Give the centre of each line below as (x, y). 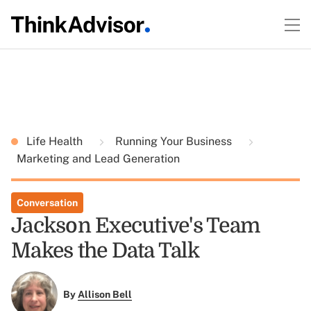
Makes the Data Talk (105, 251)
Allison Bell (104, 295)
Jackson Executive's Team (135, 226)
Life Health (56, 141)
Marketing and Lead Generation (98, 159)
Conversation (47, 203)
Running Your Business (174, 141)
